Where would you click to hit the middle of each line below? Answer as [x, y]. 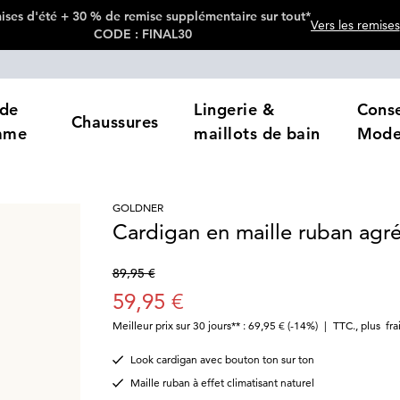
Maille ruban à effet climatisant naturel [222, 383]
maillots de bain [257, 133]
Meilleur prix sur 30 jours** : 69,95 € [198, 325]
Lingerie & [234, 109]
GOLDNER [137, 208]
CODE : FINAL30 [143, 34]
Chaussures [115, 121]
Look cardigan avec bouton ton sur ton [222, 359]
